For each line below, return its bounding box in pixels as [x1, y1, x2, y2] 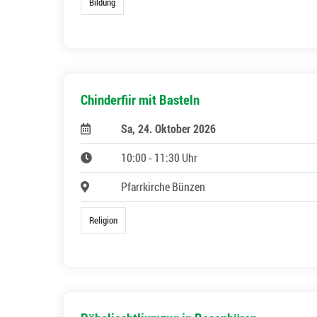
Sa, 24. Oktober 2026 [120, 121, 216, 137]
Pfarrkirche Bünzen [120, 179, 205, 195]
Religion [89, 214, 118, 226]
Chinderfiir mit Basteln [81, 91, 200, 109]
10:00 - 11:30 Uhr [120, 150, 197, 166]
